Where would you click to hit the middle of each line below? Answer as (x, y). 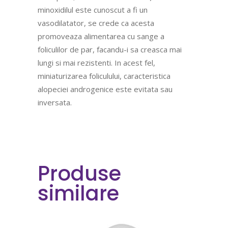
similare (78, 193)
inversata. (55, 102)
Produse (79, 174)
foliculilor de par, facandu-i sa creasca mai (110, 49)
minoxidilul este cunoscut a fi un (93, 10)
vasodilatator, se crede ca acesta (96, 23)
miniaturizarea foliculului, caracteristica (104, 76)
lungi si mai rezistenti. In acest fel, (96, 63)
